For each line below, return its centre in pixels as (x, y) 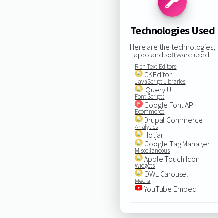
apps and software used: (173, 54)
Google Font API (169, 104)
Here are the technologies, (172, 46)
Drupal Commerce (173, 119)
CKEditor (157, 74)
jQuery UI (158, 89)
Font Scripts (150, 96)
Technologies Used (173, 30)
